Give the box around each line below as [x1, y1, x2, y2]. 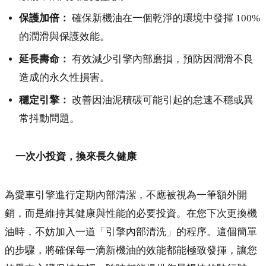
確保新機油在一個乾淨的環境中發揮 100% [69, 12, 260, 24]
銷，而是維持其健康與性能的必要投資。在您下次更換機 [5, 207, 257, 219]
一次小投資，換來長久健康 [15, 151, 137, 163]
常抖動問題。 [18, 112, 80, 124]
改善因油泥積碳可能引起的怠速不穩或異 [69, 94, 254, 106]
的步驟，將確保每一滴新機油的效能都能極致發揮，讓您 [5, 244, 257, 256]
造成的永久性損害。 [18, 72, 110, 84]
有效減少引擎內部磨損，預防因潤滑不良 [69, 53, 254, 65]
